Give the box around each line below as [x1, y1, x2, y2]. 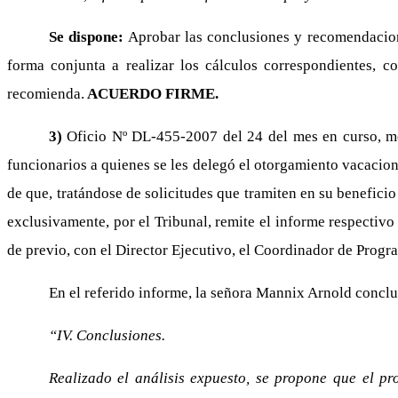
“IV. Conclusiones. [48, 327, 165, 344]
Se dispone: [48, 28, 128, 45]
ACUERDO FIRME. [84, 85, 219, 102]
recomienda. [7, 85, 84, 102]
